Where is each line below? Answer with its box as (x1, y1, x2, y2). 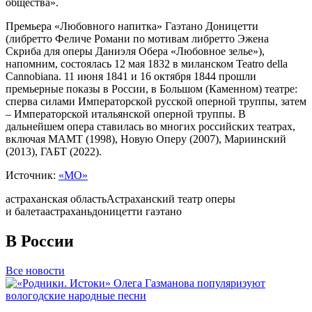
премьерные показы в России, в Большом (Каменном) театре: (6, 82, 297, 95)
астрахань (45, 205, 92, 217)
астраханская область (6, 192, 107, 205)
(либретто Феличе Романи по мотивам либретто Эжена (6, 32, 269, 45)
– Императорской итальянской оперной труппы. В (6, 107, 246, 120)
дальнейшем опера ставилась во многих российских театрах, (6, 120, 295, 132)
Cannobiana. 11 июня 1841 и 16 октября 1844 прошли (6, 70, 256, 82)
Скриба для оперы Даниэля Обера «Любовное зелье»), (6, 45, 265, 57)
